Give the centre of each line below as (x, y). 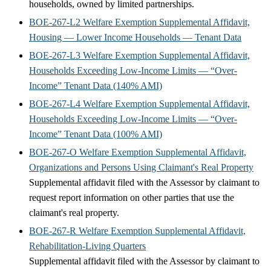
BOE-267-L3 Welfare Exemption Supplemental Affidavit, (139, 55)
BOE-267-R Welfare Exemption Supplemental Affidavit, (137, 230)
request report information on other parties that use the (132, 197)
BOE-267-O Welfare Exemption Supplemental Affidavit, (138, 152)
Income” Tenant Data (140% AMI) (96, 85)
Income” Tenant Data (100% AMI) (96, 134)
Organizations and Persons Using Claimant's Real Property (141, 167)
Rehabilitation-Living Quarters (87, 246)
